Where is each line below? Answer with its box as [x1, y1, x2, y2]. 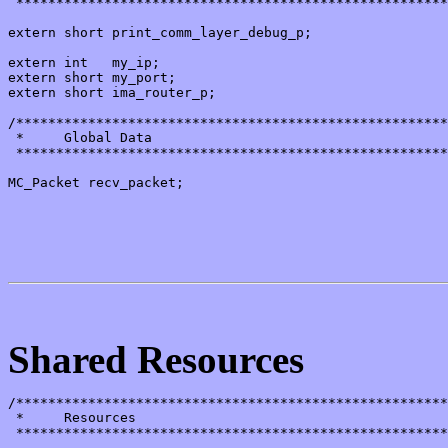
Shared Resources [8, 338, 304, 382]
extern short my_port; [8, 70, 176, 86]
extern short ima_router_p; [8, 85, 216, 101]
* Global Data [8, 130, 152, 146]
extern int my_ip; [8, 55, 160, 71]
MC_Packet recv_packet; [8, 175, 184, 191]
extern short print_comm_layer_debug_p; [8, 25, 312, 41]
